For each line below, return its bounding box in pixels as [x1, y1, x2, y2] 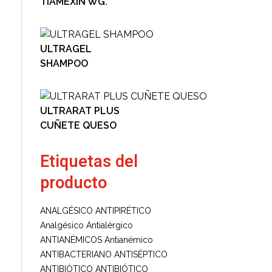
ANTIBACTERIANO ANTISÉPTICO [40, 249, 168, 259]
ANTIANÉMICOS [40, 234, 102, 245]
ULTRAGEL [40, 42, 92, 55]
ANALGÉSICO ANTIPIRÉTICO [40, 205, 151, 216]
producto [40, 171, 107, 195]
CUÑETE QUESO [40, 119, 117, 131]
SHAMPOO [40, 57, 88, 69]
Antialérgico [86, 220, 133, 230]
